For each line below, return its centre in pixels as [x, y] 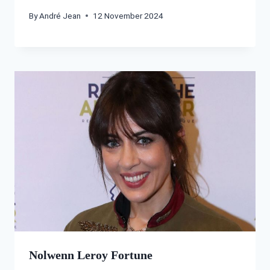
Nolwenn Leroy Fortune [91, 255]
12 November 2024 [128, 15]
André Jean [60, 15]
